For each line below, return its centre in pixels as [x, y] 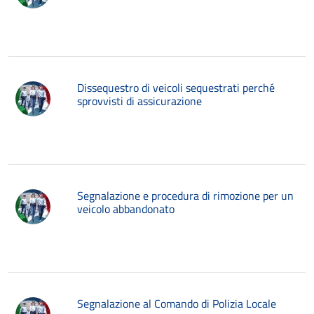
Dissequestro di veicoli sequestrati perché [176, 88]
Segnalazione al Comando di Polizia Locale [177, 303]
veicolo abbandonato [126, 209]
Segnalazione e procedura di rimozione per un [185, 196]
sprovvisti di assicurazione [139, 101]
